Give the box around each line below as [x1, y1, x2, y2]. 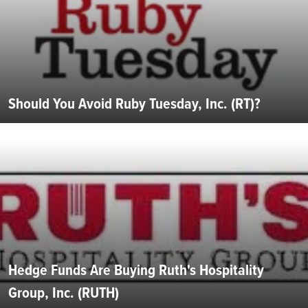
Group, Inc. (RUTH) [8, 281, 119, 305]
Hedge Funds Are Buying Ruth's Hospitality [8, 258, 264, 282]
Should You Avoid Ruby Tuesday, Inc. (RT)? [8, 92, 261, 115]
